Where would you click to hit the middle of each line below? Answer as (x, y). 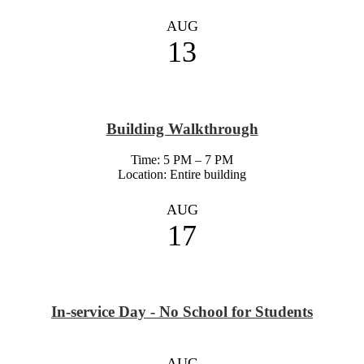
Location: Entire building (182, 175)
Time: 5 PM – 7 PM (182, 160)
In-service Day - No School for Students (182, 312)
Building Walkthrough (182, 128)
